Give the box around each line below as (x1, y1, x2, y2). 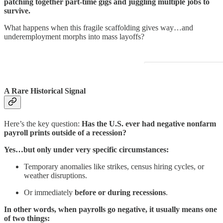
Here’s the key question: (4, 119, 82, 128)
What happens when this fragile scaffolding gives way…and (4, 23, 193, 32)
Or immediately (24, 188, 75, 197)
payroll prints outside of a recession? (4, 128, 126, 137)
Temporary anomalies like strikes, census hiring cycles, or (24, 162, 204, 171)
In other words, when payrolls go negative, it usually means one (4, 205, 217, 214)
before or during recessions (75, 188, 166, 197)
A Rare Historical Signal (4, 86, 86, 95)
